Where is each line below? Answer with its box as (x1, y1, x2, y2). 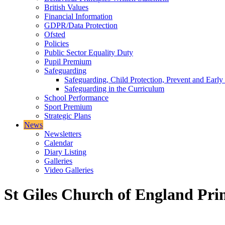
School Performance (44, 93, 108, 102)
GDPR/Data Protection (44, 21, 118, 30)
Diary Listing (44, 148, 86, 156)
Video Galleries (44, 166, 93, 174)
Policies (44, 39, 69, 48)
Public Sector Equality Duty (44, 48, 133, 57)
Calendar (44, 139, 73, 147)
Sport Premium (44, 102, 92, 111)
